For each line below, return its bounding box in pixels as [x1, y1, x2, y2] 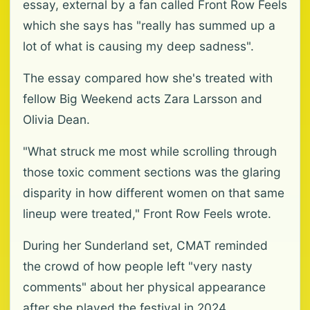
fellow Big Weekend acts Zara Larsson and [23, 91, 262, 106]
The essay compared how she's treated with [23, 71, 273, 85]
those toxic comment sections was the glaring [23, 165, 281, 179]
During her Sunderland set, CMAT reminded [23, 238, 268, 253]
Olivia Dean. [23, 112, 90, 127]
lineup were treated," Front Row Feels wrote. [23, 206, 271, 221]
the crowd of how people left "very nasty [23, 259, 253, 273]
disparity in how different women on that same [23, 185, 284, 200]
